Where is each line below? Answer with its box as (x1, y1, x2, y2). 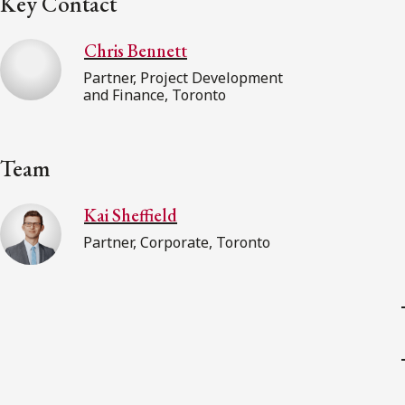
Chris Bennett (84, 38, 187, 62)
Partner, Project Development (83, 67, 283, 88)
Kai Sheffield (84, 202, 177, 227)
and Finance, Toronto (83, 84, 226, 105)
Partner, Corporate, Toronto (83, 231, 270, 252)
